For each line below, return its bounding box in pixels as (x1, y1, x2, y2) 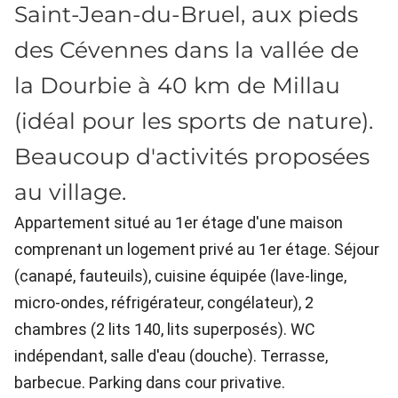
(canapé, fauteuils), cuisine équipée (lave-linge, (14, 267, 346, 285)
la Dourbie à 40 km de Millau (14, 72, 340, 99)
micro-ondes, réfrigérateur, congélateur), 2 (14, 293, 314, 312)
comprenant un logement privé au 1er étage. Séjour (14, 240, 379, 259)
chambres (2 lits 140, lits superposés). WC (14, 320, 315, 338)
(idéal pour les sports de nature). (14, 107, 373, 134)
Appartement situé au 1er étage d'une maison (14, 213, 343, 232)
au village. (14, 179, 126, 205)
